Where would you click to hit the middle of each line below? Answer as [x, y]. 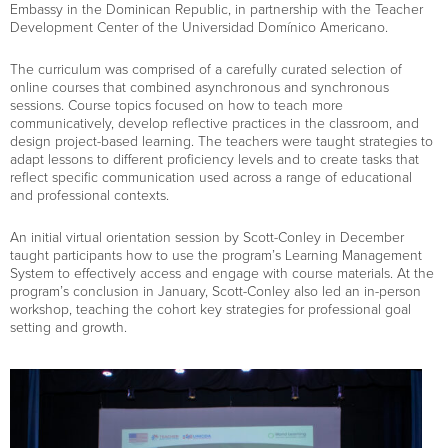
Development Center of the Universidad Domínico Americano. [199, 27]
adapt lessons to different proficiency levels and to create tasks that [214, 159]
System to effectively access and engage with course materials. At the [222, 273]
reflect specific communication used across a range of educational [211, 177]
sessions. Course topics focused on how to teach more [176, 105]
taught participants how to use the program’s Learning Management [216, 255]
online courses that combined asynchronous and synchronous [199, 87]
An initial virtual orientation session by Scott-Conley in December [207, 237]
